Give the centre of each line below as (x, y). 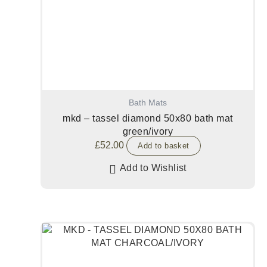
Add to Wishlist (153, 167)
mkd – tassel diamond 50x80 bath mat (148, 118)
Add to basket (164, 145)
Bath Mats (148, 103)
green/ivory (148, 131)
